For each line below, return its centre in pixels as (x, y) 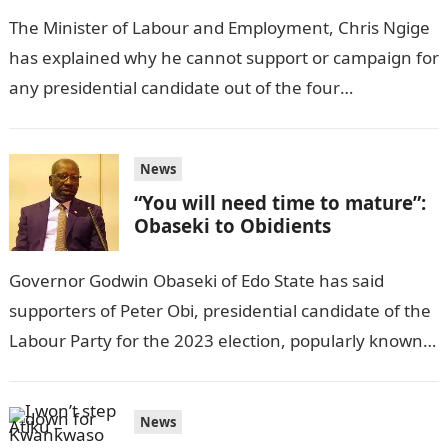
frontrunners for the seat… (115, 117)
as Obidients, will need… (103, 371)
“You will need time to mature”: (279, 202)
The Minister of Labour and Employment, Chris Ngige (219, 27)
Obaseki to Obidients (232, 225)
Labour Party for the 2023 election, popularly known (215, 341)
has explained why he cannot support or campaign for (223, 57)
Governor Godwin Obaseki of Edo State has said (196, 281)
